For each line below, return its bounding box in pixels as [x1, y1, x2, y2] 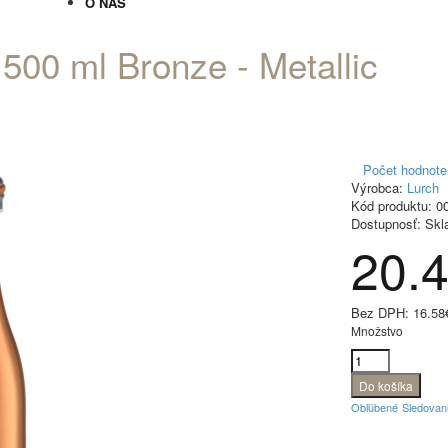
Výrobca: [351, 178, 403, 197]
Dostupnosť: [351, 214, 421, 233]
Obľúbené [351, 399, 398, 415]
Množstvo [351, 322, 403, 339]
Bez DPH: [351, 303, 413, 322]
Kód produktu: [351, 196, 432, 215]
